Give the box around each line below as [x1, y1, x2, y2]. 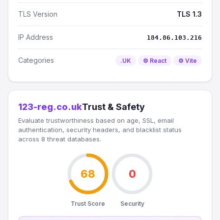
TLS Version [18, 10, 57, 18]
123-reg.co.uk [18, 102, 82, 112]
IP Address [18, 33, 53, 41]
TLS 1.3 [177, 10, 202, 18]
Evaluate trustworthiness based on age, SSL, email [18, 116, 174, 124]
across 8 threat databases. [18, 135, 101, 143]
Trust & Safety [82, 102, 145, 112]
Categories [18, 56, 54, 64]
